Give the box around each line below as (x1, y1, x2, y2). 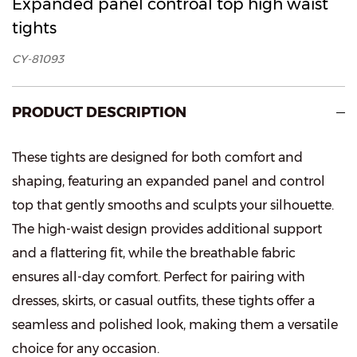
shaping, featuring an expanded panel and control (12, 174, 325, 190)
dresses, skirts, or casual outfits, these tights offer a (12, 293, 315, 309)
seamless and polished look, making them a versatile (12, 317, 338, 333)
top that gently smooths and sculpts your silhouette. (12, 198, 334, 214)
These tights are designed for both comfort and (12, 150, 303, 166)
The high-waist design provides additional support (12, 222, 322, 237)
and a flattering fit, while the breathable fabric (12, 245, 296, 261)
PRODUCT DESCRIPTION (12, 104, 186, 122)
